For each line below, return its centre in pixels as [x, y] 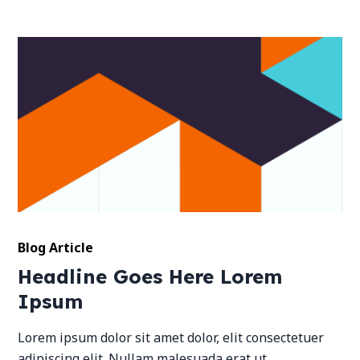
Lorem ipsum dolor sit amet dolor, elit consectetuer [171, 338]
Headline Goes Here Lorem [150, 277]
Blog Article [56, 248]
